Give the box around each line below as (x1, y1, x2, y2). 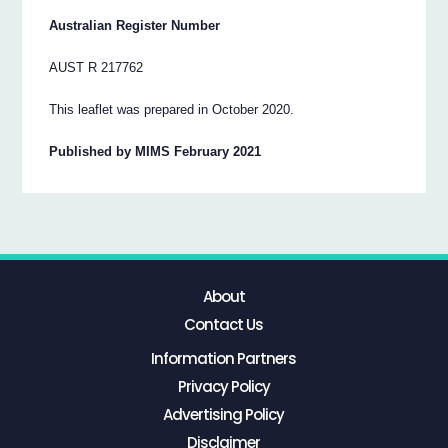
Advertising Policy (163, 404, 285, 426)
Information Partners (151, 348, 297, 370)
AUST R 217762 (49, 59, 144, 75)
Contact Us (184, 313, 264, 335)
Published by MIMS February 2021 (49, 143, 262, 159)
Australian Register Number (49, 17, 221, 33)
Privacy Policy (177, 376, 270, 398)
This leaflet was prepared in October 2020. (49, 101, 295, 117)
